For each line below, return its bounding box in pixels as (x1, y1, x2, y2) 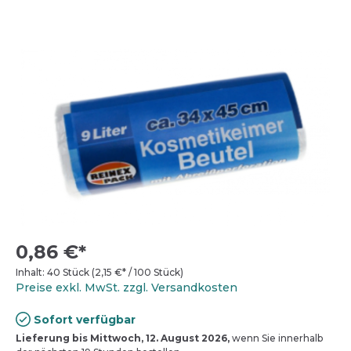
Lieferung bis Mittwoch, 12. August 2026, (16, 332, 230, 345)
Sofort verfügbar (31, 313, 136, 327)
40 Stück (47, 266, 92, 279)
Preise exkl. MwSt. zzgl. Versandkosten (16, 280, 237, 295)
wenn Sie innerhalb (230, 332, 323, 345)
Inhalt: (16, 266, 47, 279)
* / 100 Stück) (122, 266, 183, 279)
